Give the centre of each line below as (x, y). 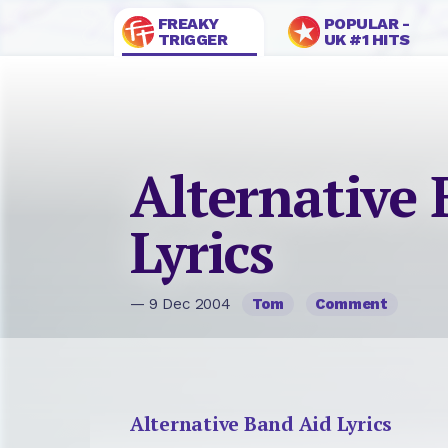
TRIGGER (192, 39)
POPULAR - (366, 23)
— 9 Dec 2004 (182, 304)
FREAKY (188, 23)
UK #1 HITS (366, 39)
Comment (352, 304)
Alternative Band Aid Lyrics (261, 423)
